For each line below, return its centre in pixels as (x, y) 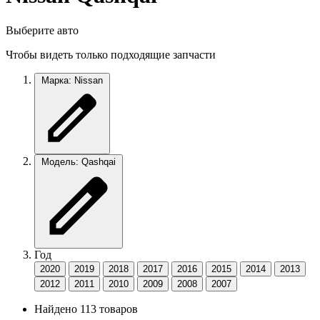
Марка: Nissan (72, 80)
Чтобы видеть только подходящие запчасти (111, 54)
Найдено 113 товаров (86, 309)
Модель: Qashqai (79, 161)
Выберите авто (42, 30)
